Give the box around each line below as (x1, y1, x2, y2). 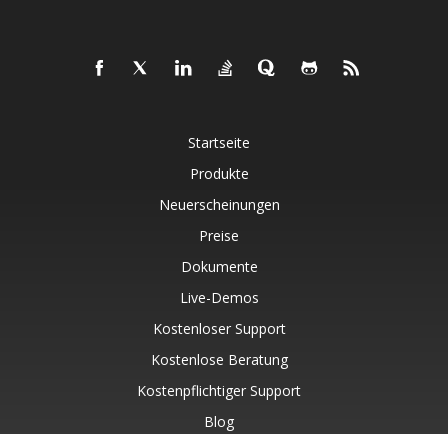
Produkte (189, 163, 249, 183)
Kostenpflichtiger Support (137, 380, 301, 400)
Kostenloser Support (152, 318, 286, 338)
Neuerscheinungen (158, 194, 280, 214)
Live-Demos (179, 287, 259, 307)
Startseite (188, 132, 250, 152)
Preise (199, 225, 239, 245)
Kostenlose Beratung (150, 349, 288, 369)
